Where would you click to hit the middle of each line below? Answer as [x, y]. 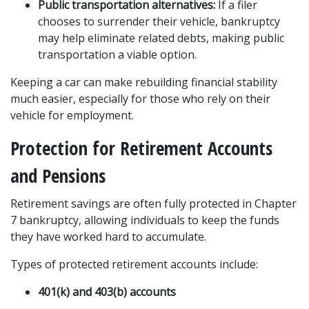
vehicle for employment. [72, 115]
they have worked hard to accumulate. [108, 237]
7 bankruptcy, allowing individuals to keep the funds [145, 220]
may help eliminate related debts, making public [161, 38]
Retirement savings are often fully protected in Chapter [153, 203]
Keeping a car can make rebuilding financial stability [144, 82]
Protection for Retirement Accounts [141, 148]
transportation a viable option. [117, 54]
